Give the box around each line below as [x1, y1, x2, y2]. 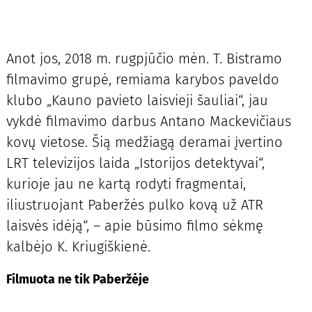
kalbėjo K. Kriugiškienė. [6, 238, 150, 256]
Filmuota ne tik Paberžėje [6, 271, 149, 287]
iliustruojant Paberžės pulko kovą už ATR [6, 196, 263, 214]
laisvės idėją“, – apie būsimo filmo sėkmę [6, 217, 263, 235]
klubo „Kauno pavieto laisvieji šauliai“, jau [6, 92, 268, 109]
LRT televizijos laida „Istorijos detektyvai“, [6, 155, 265, 172]
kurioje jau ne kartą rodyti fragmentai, [6, 175, 246, 193]
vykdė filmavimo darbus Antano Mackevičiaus [6, 113, 291, 130]
